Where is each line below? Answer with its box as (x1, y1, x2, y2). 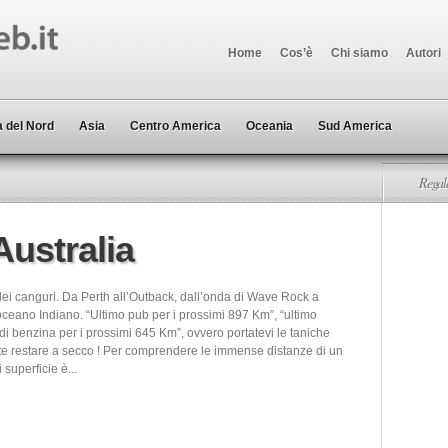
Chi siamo (331, 46, 388, 60)
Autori (406, 46, 441, 60)
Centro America (130, 119, 221, 133)
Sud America (318, 119, 392, 133)
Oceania (246, 119, 293, 133)
